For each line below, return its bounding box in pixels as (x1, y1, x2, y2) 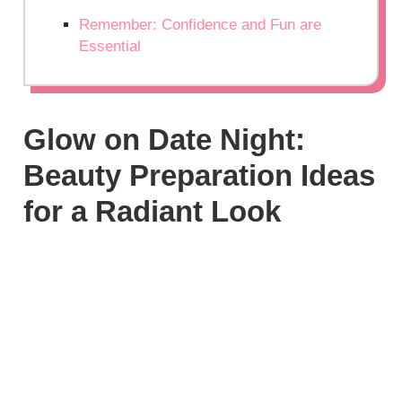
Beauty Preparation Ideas (23, 158, 376, 192)
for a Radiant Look (23, 194, 282, 228)
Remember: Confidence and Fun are (79, 15, 322, 33)
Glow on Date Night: (23, 122, 306, 156)
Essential (79, 37, 142, 55)
